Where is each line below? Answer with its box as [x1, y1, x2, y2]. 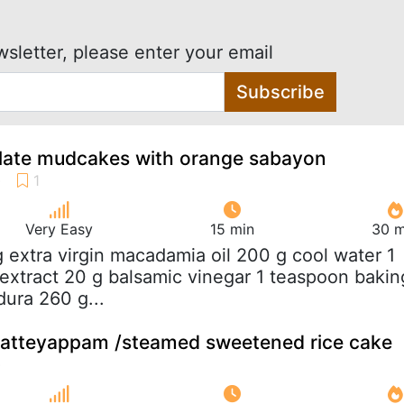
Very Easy [25, 219, 93, 238]
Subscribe [235, 80, 325, 103]
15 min [210, 219, 254, 238]
